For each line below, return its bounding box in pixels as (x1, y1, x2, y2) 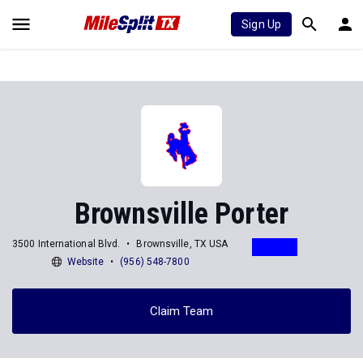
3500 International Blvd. (12, 237, 121, 250)
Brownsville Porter (75, 197, 288, 231)
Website (66, 255, 105, 267)
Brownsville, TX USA (136, 237, 228, 250)
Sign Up (241, 18, 281, 31)
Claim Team (149, 303, 214, 318)
